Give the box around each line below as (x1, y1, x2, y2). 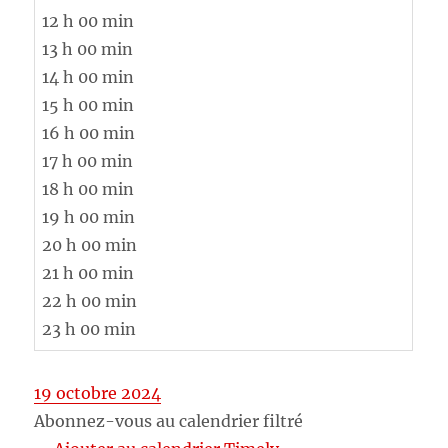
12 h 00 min (42, 11, 135, 32)
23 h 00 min (42, 319, 137, 340)
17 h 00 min (42, 151, 134, 172)
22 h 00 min (42, 291, 138, 312)
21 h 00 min (42, 263, 135, 284)
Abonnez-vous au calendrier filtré (34, 411, 304, 432)
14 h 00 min (42, 67, 135, 88)
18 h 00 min (42, 179, 135, 200)
